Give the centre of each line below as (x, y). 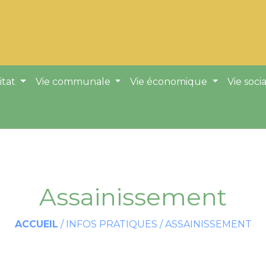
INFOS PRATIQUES (111, 224)
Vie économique (170, 82)
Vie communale (74, 82)
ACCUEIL (36, 224)
